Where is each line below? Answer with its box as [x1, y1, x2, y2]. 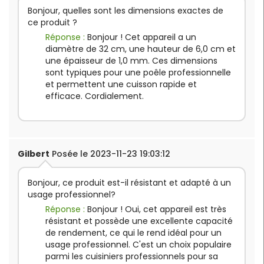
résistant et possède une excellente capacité [45, 215, 233, 227]
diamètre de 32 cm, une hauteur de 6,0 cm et [45, 43, 236, 55]
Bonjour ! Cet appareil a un [87, 31, 196, 44]
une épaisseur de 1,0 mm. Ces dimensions [45, 55, 217, 67]
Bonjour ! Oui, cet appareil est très [87, 203, 226, 216]
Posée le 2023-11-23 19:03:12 [49, 148, 170, 160]
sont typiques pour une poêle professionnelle [45, 67, 231, 79]
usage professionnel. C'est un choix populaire [45, 239, 232, 251]
